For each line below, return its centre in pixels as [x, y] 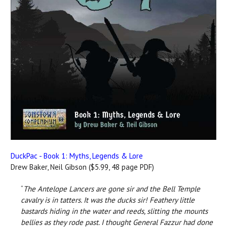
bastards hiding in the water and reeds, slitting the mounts [114, 211]
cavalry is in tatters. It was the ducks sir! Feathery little [108, 200]
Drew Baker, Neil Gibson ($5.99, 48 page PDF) [82, 167]
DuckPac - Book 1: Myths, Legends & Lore [77, 156]
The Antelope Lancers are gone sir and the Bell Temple [112, 189]
